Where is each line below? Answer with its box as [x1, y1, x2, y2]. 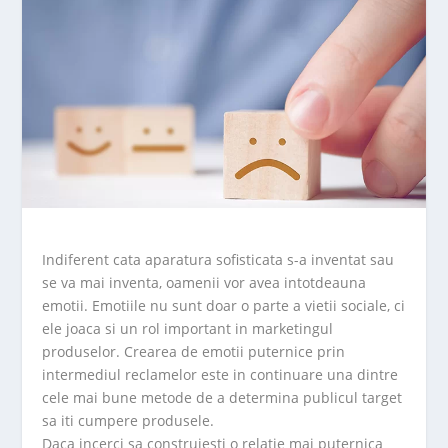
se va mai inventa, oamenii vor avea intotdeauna [42, 273, 367, 293]
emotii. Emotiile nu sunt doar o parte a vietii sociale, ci [42, 296, 406, 316]
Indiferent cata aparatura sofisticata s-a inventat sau [42, 250, 395, 270]
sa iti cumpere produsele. [42, 411, 215, 431]
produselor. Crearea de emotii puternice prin [42, 342, 346, 362]
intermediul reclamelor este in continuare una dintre [42, 365, 399, 385]
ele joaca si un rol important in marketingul [42, 319, 334, 339]
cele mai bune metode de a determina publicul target [42, 388, 403, 408]
